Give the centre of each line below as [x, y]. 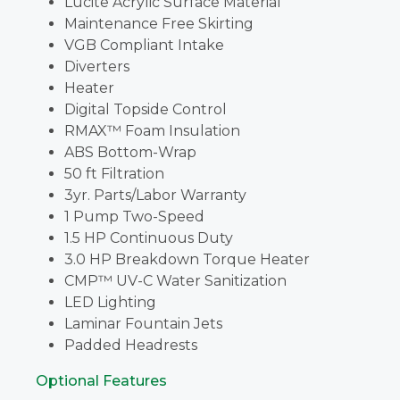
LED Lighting [110, 302]
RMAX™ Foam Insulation [152, 130]
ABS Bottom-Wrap [130, 152]
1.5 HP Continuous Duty [149, 237]
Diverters [97, 66]
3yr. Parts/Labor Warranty [155, 195]
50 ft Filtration [114, 173]
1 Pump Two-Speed [134, 216]
